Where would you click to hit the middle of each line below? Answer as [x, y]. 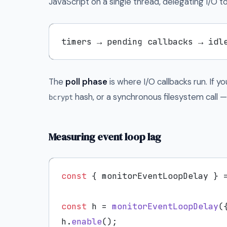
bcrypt [61, 97]
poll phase [86, 81]
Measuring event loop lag [105, 137]
